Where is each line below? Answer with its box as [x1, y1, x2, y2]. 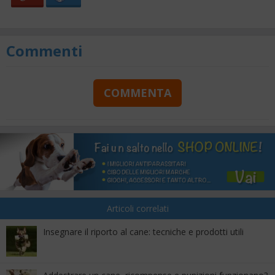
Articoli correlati [106, 203, 169, 215]
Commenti [6, 40, 83, 61]
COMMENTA [104, 85, 171, 100]
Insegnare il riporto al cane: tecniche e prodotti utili [43, 226, 244, 238]
